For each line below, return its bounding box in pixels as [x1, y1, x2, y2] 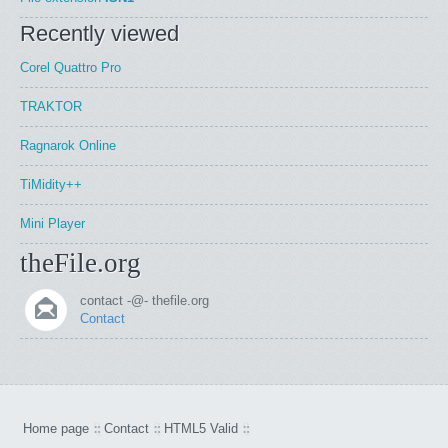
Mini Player [20, 216, 85, 231]
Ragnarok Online [20, 138, 116, 153]
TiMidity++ [20, 177, 82, 192]
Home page [23, 421, 89, 436]
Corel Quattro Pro [20, 60, 121, 75]
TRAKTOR [20, 99, 82, 114]
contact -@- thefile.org [80, 293, 209, 308]
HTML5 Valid [164, 421, 238, 436]
